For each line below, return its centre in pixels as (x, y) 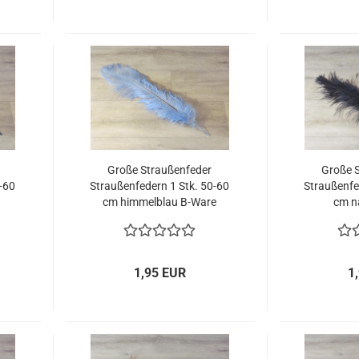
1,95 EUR (160, 273)
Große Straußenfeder (160, 170)
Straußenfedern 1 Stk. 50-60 (160, 186)
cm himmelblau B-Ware (160, 202)
